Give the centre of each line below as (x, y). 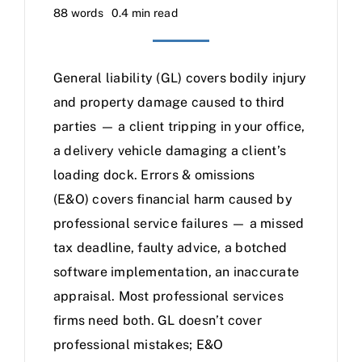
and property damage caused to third (169, 102)
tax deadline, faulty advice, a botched (170, 248)
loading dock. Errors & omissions (154, 175)
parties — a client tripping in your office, (179, 126)
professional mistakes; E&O (139, 345)
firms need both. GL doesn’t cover (158, 320)
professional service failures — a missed (179, 223)
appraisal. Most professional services (168, 296)
